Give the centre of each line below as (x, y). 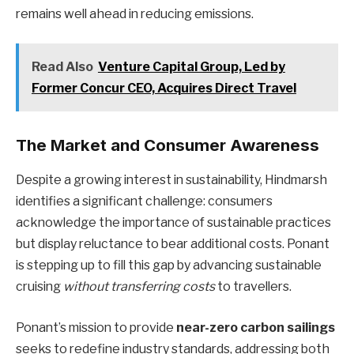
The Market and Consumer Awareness (168, 145)
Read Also (62, 67)
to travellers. (253, 287)
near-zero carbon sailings (256, 327)
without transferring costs (139, 287)
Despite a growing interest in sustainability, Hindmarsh (171, 180)
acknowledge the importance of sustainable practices (173, 223)
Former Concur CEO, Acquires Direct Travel (164, 88)
